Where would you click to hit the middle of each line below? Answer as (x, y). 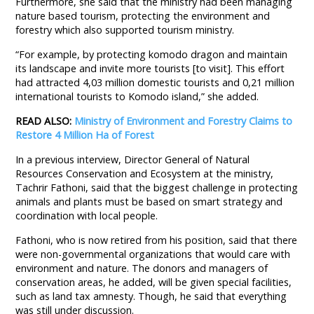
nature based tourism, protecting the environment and (143, 15)
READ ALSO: (45, 121)
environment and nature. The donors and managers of (142, 268)
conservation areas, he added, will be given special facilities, (154, 282)
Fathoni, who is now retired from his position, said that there (157, 240)
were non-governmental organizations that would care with (153, 254)
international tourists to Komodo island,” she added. (137, 96)
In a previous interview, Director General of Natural (133, 159)
